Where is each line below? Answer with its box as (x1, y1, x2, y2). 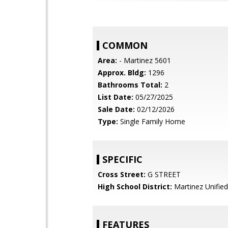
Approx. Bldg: (98, 68, 146, 77)
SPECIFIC (102, 153, 142, 165)
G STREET (146, 169, 181, 179)
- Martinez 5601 (117, 55, 171, 65)
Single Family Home (118, 117, 185, 126)
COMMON (102, 39, 148, 51)
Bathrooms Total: (98, 80, 162, 90)
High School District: (98, 182, 172, 191)
